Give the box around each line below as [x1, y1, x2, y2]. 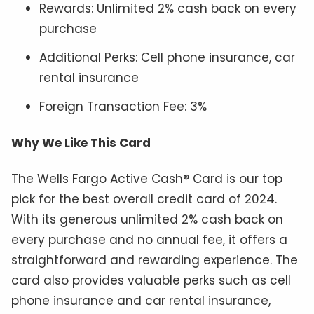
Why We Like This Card [11, 134, 151, 151]
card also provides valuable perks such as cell [11, 272, 291, 289]
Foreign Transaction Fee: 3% [39, 98, 207, 116]
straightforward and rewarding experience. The [11, 252, 298, 269]
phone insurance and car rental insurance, [11, 292, 271, 310]
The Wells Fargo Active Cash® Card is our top [11, 170, 282, 188]
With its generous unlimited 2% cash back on [11, 211, 283, 228]
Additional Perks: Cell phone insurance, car [39, 49, 295, 67]
